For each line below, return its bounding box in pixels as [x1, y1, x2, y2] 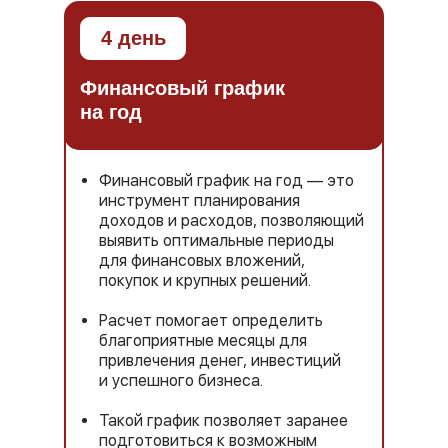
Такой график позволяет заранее [99, 411, 348, 430]
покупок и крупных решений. [99, 271, 311, 290]
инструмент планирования [99, 191, 300, 210]
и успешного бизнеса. [99, 371, 263, 390]
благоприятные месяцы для [99, 331, 307, 350]
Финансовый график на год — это [99, 171, 354, 190]
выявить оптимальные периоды [99, 231, 334, 250]
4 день [101, 27, 166, 49]
